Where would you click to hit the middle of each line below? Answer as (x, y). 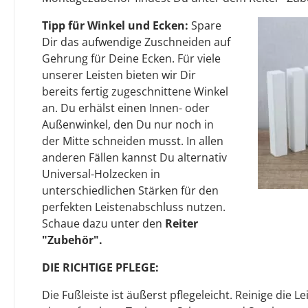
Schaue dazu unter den (103, 224)
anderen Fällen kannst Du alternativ (134, 158)
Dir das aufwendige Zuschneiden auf (136, 42)
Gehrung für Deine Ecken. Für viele (131, 59)
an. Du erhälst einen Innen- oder (126, 108)
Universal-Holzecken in (101, 174)
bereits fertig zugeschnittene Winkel (135, 92)
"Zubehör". (72, 240)
